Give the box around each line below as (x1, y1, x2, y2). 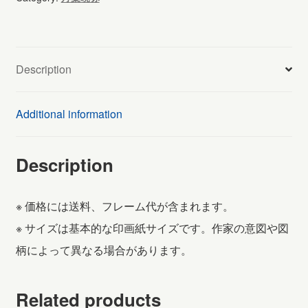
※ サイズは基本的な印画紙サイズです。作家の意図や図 (15, 219, 289, 236)
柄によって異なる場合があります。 (15, 241, 192, 258)
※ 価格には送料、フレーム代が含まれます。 (15, 197, 234, 214)
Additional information (15, 106, 122, 122)
